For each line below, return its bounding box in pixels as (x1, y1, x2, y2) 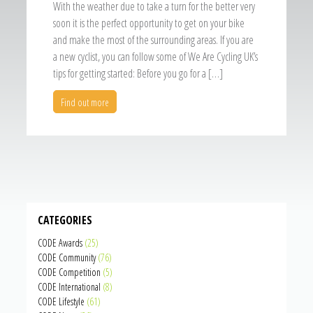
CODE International (38, 280, 101, 294)
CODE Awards (38, 236, 83, 250)
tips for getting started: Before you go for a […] (53, 66, 224, 82)
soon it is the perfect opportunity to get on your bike (53, 15, 245, 31)
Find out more (61, 96, 110, 110)
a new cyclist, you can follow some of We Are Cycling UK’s (53, 49, 259, 65)
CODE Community (38, 251, 96, 265)
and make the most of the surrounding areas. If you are (53, 32, 254, 48)
